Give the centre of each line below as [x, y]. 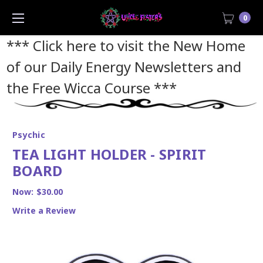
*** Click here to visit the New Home [126, 45]
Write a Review [44, 210]
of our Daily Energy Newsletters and [124, 67]
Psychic [29, 134]
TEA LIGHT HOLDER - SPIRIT [109, 154]
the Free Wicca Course [78, 88]
